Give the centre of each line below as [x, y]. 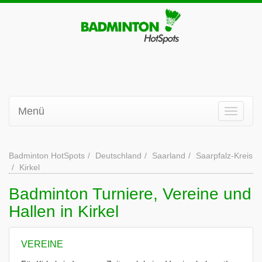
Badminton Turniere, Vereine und [130, 194]
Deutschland [118, 156]
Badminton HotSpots [47, 156]
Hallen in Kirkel [64, 211]
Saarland [169, 156]
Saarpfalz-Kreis [224, 156]
